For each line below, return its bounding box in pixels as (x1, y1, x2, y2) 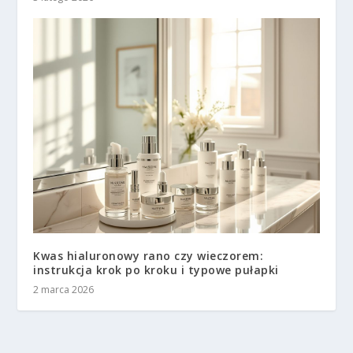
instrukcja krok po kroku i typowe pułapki (33, 262, 279, 277)
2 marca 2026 (33, 282, 95, 296)
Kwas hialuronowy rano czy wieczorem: (33, 247, 264, 263)
